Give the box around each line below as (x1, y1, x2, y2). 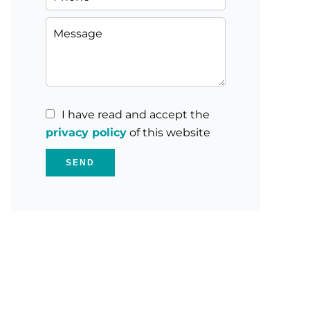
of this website (127, 126, 210, 140)
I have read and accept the (62, 108, 210, 122)
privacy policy (46, 126, 127, 140)
